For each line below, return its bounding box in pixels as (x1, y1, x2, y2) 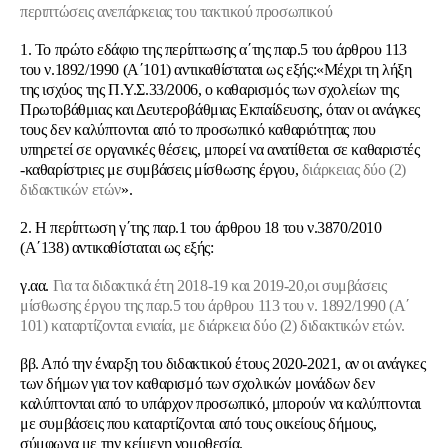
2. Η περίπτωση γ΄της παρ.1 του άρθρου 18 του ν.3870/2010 (20, 219, 382, 236)
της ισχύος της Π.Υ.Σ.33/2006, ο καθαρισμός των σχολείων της (20, 81, 399, 98)
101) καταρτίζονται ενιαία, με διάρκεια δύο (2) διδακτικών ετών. (20, 317, 405, 334)
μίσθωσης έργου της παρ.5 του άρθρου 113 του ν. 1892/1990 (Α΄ (20, 297, 411, 314)
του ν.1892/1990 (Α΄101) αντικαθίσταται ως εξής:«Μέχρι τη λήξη (20, 61, 412, 78)
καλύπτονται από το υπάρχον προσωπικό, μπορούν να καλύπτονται (20, 395, 422, 412)
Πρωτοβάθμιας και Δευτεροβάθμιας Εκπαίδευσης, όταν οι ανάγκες (20, 101, 421, 118)
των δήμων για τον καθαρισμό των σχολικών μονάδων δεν (20, 375, 375, 392)
